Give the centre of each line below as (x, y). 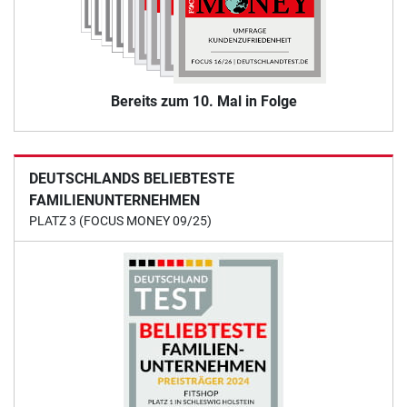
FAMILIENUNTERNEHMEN (114, 201)
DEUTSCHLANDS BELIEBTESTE (132, 179)
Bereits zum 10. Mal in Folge (203, 102)
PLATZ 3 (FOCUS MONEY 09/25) (120, 221)
